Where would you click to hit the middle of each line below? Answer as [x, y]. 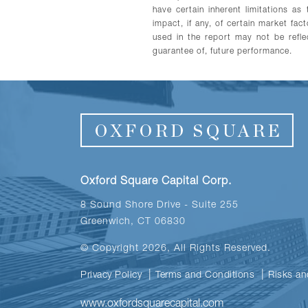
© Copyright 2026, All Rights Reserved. [176, 249]
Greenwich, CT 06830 [133, 222]
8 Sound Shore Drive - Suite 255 [159, 206]
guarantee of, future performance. [222, 52]
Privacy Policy [111, 276]
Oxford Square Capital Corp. [156, 183]
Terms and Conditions [205, 276]
